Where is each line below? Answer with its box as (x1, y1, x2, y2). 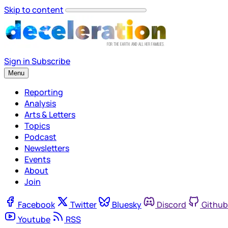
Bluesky (112, 199, 141, 210)
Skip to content (4, 4, 64, 15)
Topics (24, 120, 50, 131)
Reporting (24, 87, 63, 98)
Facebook (18, 199, 55, 210)
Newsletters (24, 142, 69, 154)
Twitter (70, 199, 97, 210)
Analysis (24, 98, 56, 109)
